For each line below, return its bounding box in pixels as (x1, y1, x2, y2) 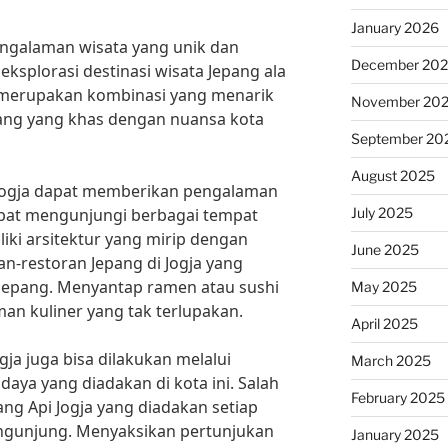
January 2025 (350, 426, 439, 443)
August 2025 (350, 167, 435, 184)
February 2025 (350, 389, 445, 406)
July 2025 (350, 204, 413, 221)
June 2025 (350, 241, 419, 258)
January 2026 (350, 19, 439, 36)
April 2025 (350, 315, 418, 332)
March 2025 (350, 352, 431, 369)
